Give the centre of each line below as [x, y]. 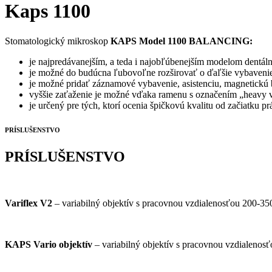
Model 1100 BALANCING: [196, 41]
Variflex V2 [29, 203]
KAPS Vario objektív [49, 244]
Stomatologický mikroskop [58, 41]
